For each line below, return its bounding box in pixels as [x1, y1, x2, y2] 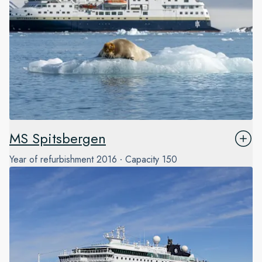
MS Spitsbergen [9, 128, 106, 149]
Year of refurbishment [9, 153, 94, 167]
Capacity [125, 153, 159, 167]
